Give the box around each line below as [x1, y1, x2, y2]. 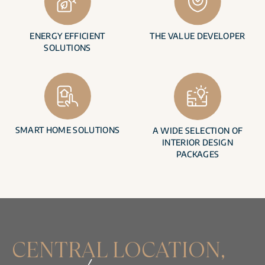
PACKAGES [176, 149, 219, 160]
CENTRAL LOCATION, [12, 235, 225, 264]
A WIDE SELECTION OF [152, 125, 243, 136]
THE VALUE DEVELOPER [150, 31, 245, 41]
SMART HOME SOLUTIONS [15, 125, 120, 135]
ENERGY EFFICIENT [30, 31, 105, 41]
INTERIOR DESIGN [161, 137, 234, 148]
